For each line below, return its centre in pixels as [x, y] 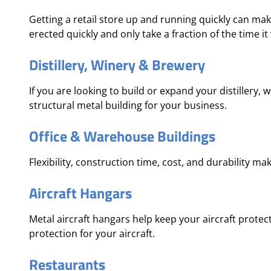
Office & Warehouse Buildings [122, 136]
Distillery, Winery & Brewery [117, 65]
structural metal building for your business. [128, 105]
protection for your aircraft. [92, 233]
